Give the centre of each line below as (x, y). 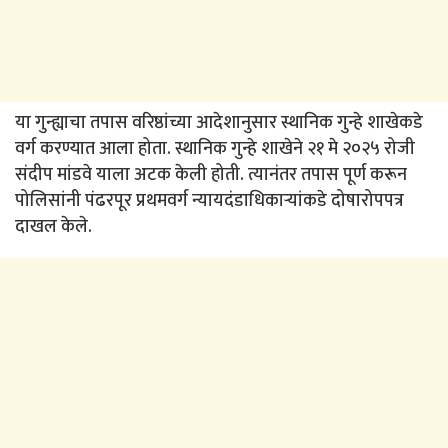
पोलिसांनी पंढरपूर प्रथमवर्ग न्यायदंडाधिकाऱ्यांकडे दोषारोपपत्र (209, 201)
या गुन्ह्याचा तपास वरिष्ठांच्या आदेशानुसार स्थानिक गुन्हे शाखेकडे (219, 123)
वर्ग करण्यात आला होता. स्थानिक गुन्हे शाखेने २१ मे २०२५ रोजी (215, 149)
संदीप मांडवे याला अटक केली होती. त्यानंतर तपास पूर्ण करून (211, 175)
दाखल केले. (53, 227)
